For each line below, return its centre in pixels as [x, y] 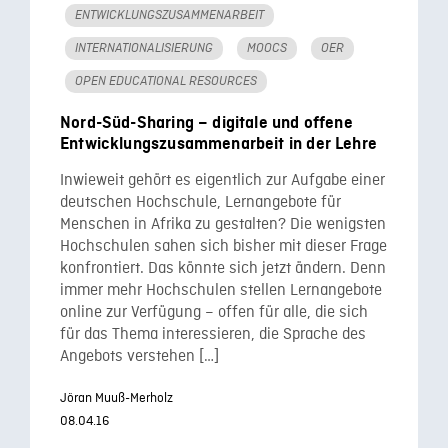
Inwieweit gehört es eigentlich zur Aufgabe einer [222, 180]
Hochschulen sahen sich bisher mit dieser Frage [223, 246]
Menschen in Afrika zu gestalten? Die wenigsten [223, 224]
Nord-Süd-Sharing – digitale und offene [206, 122]
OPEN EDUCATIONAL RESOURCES [166, 80]
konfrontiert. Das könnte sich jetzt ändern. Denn [223, 268]
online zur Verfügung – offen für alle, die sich [214, 312]
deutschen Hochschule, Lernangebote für [200, 202]
